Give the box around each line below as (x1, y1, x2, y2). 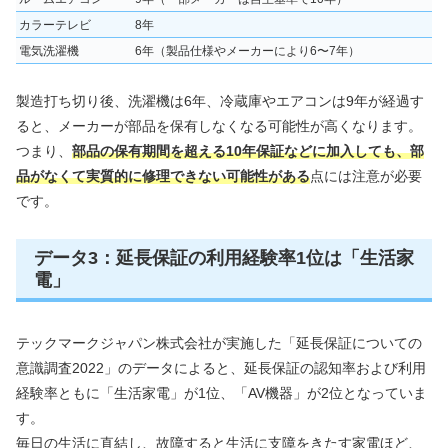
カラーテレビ (19, 17, 91, 32)
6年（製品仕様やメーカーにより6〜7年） (135, 43, 360, 58)
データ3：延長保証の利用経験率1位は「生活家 (34, 247, 414, 268)
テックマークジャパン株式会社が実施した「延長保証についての (16, 334, 422, 351)
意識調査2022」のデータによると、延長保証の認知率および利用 (16, 359, 426, 376)
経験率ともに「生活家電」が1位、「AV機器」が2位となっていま (16, 384, 427, 401)
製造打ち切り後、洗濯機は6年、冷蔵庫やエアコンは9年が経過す (16, 93, 424, 110)
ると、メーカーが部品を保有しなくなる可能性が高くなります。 (16, 118, 422, 135)
